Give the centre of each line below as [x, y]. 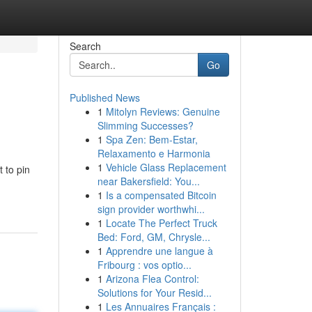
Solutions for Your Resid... [154, 292]
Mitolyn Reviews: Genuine [163, 111]
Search [85, 46]
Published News [104, 97]
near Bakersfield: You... [148, 181]
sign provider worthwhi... [151, 209]
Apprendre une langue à [159, 251]
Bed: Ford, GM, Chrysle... [154, 237]
